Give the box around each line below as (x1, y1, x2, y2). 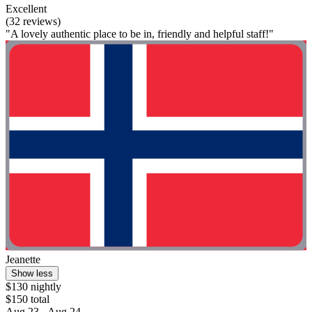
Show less (11, 268, 53, 279)
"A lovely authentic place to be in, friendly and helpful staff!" (6, 27, 274, 40)
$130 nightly (6, 281, 61, 293)
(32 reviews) (6, 15, 61, 27)
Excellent (6, 2, 47, 15)
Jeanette (6, 253, 40, 266)
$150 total (6, 293, 49, 306)
